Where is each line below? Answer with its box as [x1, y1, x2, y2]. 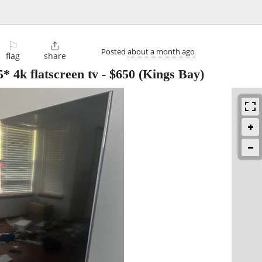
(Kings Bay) [135, 67, 204, 82]
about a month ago [127, 46, 195, 57]
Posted [101, 46, 127, 57]
